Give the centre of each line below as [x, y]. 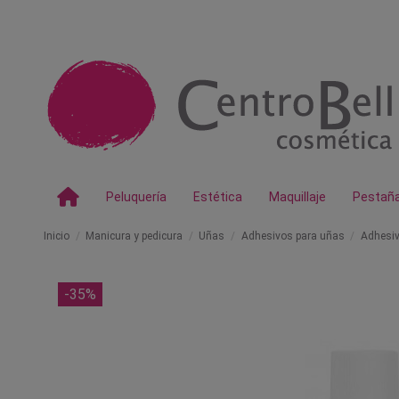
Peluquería [136, 197]
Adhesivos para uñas [293, 236]
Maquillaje [297, 197]
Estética [218, 197]
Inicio [57, 236]
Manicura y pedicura [134, 236]
